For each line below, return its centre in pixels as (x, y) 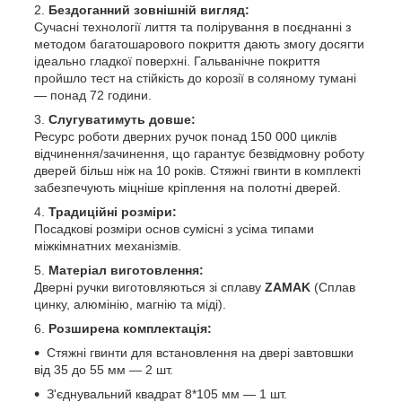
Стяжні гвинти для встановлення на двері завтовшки (200, 353)
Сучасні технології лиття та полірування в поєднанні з (192, 27)
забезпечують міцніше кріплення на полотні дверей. (188, 188)
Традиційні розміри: (114, 212)
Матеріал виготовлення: (128, 271)
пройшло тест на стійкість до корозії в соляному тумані (195, 79)
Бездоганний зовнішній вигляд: (149, 10)
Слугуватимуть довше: (122, 120)
